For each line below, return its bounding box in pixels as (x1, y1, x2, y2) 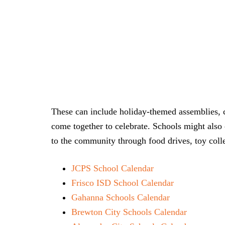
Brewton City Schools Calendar (71, 207, 187, 217)
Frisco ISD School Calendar (71, 178, 174, 188)
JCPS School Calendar (71, 163, 154, 173)
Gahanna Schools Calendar (71, 192, 170, 202)
